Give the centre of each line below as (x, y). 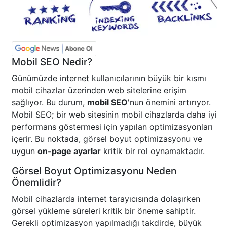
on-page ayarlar (69, 151)
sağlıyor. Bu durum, (49, 103)
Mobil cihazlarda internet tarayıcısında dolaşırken (106, 199)
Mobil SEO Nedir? (52, 62)
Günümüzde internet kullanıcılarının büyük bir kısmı (109, 78)
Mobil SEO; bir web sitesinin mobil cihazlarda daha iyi (114, 115)
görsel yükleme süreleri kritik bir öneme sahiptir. (104, 211)
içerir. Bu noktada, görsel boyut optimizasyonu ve (107, 139)
